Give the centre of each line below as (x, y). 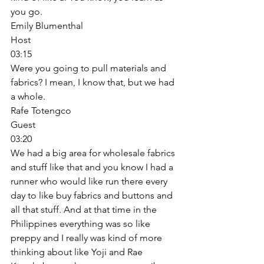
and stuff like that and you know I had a (93, 167)
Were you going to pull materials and (90, 68)
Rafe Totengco (41, 110)
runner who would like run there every (90, 181)
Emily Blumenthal (47, 25)
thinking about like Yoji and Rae (78, 252)
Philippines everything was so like (82, 223)
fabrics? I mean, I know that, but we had (94, 82)
